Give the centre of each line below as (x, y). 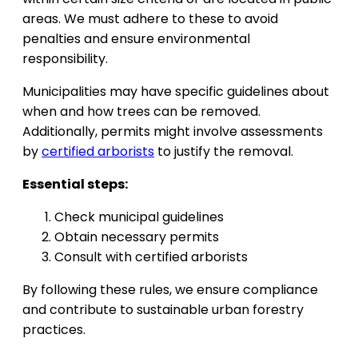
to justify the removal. (224, 152)
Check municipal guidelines (139, 217)
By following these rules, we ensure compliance (170, 290)
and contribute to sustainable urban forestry (163, 310)
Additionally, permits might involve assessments (173, 132)
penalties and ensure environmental (136, 39)
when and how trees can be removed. (141, 112)
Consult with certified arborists (151, 257)
